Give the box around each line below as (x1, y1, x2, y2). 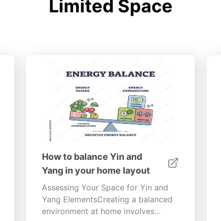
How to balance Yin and (42, 151, 143, 162)
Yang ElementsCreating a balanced (42, 194, 173, 204)
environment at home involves (42, 206, 155, 216)
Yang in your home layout (42, 165, 150, 176)
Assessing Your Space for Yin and (42, 183, 169, 192)
